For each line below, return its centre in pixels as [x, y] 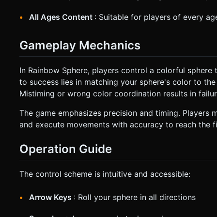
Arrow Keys [51, 197]
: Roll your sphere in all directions [135, 197]
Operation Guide [66, 149]
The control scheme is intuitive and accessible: [105, 174]
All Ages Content [62, 17]
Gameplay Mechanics [80, 45]
